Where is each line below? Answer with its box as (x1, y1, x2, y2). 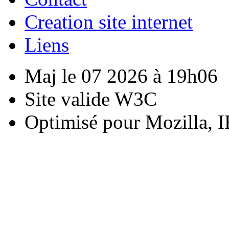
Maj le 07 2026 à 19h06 (25, 64, 218, 87)
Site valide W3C (25, 87, 157, 110)
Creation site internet (25, 10, 193, 33)
